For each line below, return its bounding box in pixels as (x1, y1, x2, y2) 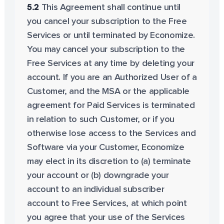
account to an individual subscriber (26, 185, 164, 194)
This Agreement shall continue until (39, 3, 181, 12)
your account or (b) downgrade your (26, 171, 169, 180)
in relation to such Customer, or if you (26, 115, 174, 124)
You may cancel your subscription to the (26, 45, 185, 54)
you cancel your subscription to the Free (26, 17, 187, 26)
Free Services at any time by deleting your (26, 59, 194, 68)
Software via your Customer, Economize (26, 143, 184, 152)
